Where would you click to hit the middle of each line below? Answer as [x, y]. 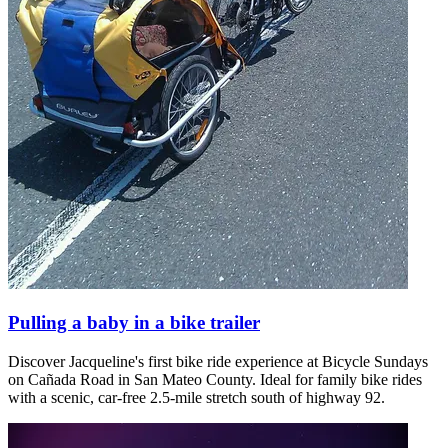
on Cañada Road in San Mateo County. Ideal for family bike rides [215, 379]
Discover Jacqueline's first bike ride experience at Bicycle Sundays [218, 361]
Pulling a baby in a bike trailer [134, 322]
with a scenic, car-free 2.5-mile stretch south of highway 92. [196, 397]
